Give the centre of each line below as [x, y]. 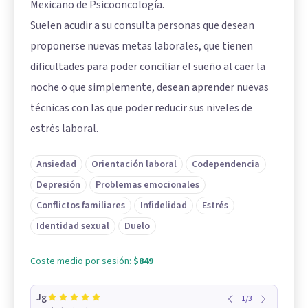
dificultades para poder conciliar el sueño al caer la [148, 67]
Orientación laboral [134, 165]
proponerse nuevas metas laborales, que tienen [142, 46]
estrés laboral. [64, 129]
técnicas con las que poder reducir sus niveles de [141, 108]
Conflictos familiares [81, 206]
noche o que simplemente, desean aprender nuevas [150, 88]
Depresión [58, 185]
